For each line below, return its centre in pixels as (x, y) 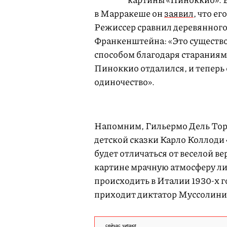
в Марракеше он (129, 13)
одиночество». (124, 82)
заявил (179, 13)
